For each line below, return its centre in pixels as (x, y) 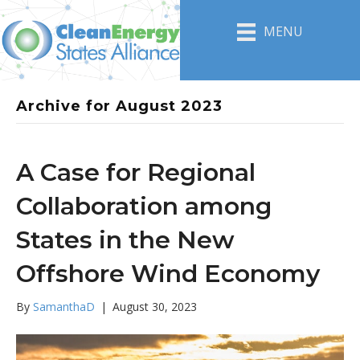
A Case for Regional (136, 172)
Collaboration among (144, 206)
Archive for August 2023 (119, 106)
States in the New (125, 240)
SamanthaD (64, 307)
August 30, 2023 (155, 307)
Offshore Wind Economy (168, 274)
